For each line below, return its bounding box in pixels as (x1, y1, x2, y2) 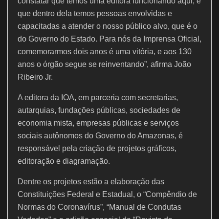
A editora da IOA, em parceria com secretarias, (18, 93, 178, 102)
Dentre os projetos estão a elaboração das (18, 177, 164, 186)
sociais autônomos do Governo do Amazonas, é (18, 131, 183, 140)
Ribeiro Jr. (18, 72, 53, 81)
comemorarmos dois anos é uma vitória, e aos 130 (18, 47, 192, 56)
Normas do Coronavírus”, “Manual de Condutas (18, 202, 181, 211)
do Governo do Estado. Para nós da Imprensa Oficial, (18, 34, 201, 43)
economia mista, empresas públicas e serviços (18, 118, 179, 127)
